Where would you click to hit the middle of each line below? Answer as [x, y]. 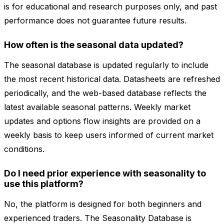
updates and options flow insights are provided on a [102, 121]
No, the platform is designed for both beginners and [103, 204]
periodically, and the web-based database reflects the [105, 93]
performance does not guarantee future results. [95, 21]
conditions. [24, 149]
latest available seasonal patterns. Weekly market [97, 107]
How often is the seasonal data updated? [94, 45]
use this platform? [44, 184]
